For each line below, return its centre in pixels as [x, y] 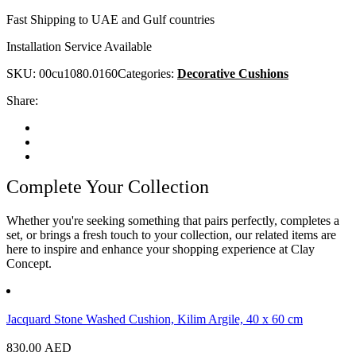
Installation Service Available [79, 47]
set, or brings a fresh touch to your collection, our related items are [171, 235]
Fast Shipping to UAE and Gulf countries [110, 20]
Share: [22, 101]
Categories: [147, 74]
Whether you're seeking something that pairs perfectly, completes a [173, 221]
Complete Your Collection [108, 187]
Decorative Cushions [233, 74]
